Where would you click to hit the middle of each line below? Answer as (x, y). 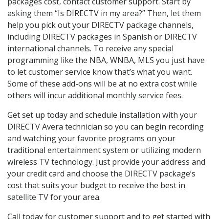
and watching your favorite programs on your (91, 139)
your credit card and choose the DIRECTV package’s (101, 174)
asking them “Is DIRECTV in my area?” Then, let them (104, 13)
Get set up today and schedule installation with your (102, 115)
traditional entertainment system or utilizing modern (104, 150)
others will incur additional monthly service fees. (95, 96)
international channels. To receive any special (90, 49)
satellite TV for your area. (54, 197)
